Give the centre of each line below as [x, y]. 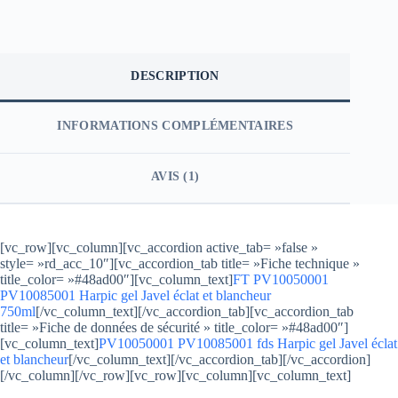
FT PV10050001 [281, 279]
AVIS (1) [175, 176]
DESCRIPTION [175, 76]
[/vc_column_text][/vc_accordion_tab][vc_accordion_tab [195, 311]
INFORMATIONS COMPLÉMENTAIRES [175, 126]
